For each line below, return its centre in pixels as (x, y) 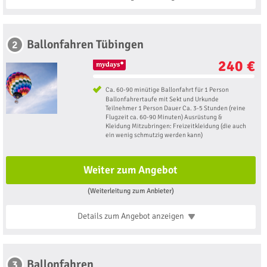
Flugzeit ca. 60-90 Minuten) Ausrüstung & (164, 117)
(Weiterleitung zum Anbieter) (131, 191)
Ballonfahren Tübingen (85, 45)
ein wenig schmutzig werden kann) (154, 135)
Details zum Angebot (114, 216)
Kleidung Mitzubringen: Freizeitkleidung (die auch (176, 126)
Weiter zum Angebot (131, 170)
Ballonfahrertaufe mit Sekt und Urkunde (162, 100)
